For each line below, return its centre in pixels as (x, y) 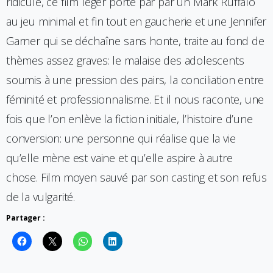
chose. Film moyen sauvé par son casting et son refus (136, 177)
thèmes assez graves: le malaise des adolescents (125, 60)
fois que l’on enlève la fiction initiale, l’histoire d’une (129, 119)
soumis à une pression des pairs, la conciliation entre (135, 80)
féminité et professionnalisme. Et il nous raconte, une (135, 99)
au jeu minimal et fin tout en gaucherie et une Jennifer (136, 21)
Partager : (26, 218)
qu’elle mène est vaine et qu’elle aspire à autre (119, 158)
